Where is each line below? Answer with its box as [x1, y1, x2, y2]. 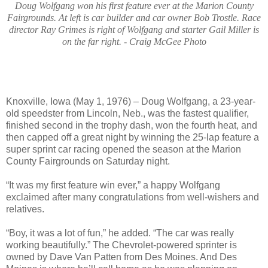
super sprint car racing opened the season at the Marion [6, 144, 241, 154]
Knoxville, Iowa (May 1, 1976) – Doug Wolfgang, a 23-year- [6, 96, 255, 106]
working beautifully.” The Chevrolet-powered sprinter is [6, 239, 237, 250]
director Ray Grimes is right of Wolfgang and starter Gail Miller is [9, 24, 259, 35]
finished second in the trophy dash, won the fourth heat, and [6, 120, 257, 130]
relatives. [6, 203, 44, 214]
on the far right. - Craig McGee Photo [62, 36, 206, 47]
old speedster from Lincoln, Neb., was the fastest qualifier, [6, 108, 249, 118]
